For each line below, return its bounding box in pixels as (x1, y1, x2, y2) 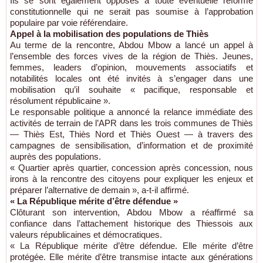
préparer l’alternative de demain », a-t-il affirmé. (10, 185, 189, 195)
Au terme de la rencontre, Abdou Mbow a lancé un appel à (10, 40, 253, 50)
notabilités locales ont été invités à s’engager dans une (10, 73, 253, 83)
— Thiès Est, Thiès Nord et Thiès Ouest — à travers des (10, 129, 253, 139)
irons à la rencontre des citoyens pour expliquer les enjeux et (10, 174, 253, 184)
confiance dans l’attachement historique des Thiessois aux (10, 218, 253, 228)
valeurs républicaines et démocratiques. (10, 230, 162, 240)
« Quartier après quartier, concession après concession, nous (10, 163, 253, 173)
